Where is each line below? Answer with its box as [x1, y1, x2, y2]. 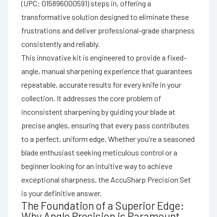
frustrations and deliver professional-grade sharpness [21, 25, 195, 35]
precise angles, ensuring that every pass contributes [21, 120, 189, 130]
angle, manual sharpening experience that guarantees [21, 66, 192, 76]
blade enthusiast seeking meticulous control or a [21, 147, 177, 157]
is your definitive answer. [21, 188, 102, 198]
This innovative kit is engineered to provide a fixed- [21, 52, 186, 62]
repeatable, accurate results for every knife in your [21, 79, 181, 89]
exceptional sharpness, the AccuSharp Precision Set [21, 174, 191, 184]
